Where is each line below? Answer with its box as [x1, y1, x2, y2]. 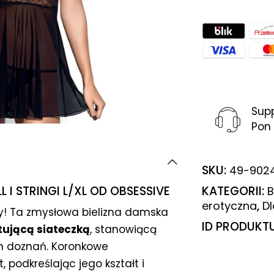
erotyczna [202, 198, 257, 213]
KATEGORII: [202, 182, 267, 199]
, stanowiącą [90, 221, 157, 237]
